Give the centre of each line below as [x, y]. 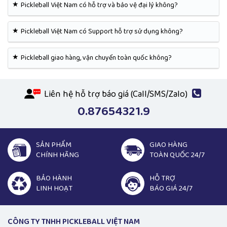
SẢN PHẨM [54, 145]
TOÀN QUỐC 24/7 [177, 155]
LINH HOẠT [54, 189]
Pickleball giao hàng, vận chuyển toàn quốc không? [96, 58]
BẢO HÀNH [54, 179]
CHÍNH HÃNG [58, 155]
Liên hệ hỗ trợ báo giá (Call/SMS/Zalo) [116, 94]
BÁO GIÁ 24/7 [171, 189]
